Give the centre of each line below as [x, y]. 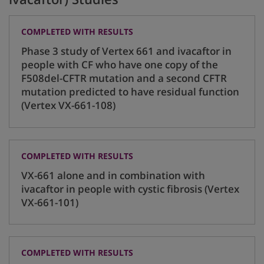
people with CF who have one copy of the [120, 65]
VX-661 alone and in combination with [113, 175]
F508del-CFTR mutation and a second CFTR [124, 78]
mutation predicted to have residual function [130, 92]
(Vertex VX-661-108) [68, 105]
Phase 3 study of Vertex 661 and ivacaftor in [126, 51]
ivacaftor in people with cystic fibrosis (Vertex [130, 189]
